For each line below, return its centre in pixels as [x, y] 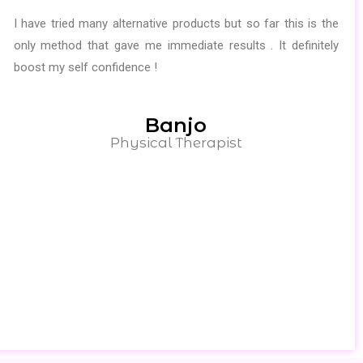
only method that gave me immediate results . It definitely [176, 45]
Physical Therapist [176, 142]
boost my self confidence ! [85, 67]
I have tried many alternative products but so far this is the [176, 23]
